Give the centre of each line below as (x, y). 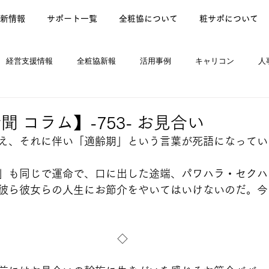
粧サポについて (229, 19)
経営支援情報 (29, 61)
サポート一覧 (72, 19)
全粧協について (148, 19)
